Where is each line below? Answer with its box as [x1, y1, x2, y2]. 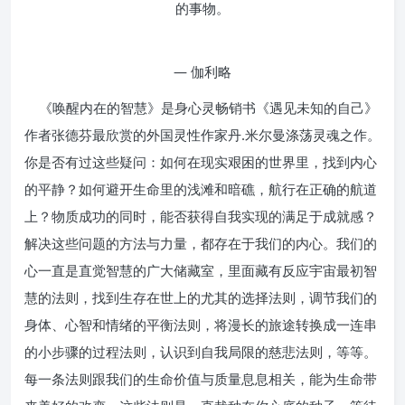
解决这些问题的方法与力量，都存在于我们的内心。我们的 [24, 233, 377, 252]
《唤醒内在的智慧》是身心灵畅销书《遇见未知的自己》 [24, 98, 378, 117]
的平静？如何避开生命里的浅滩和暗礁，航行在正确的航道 [24, 179, 377, 198]
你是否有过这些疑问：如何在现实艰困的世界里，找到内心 [24, 152, 377, 171]
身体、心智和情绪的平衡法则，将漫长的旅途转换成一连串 [24, 315, 377, 334]
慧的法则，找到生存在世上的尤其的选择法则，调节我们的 [24, 287, 377, 306]
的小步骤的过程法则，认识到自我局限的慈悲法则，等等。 [24, 342, 377, 361]
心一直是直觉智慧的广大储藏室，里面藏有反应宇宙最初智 [24, 260, 377, 279]
